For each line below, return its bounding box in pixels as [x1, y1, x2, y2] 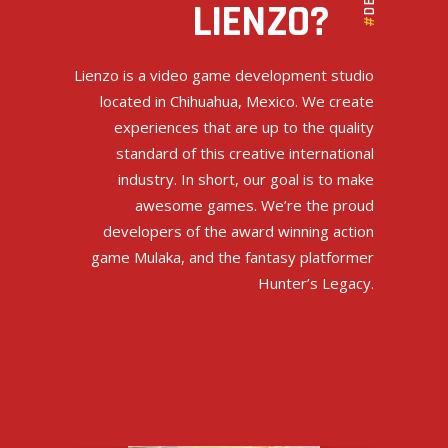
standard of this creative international [116, 142, 374, 163]
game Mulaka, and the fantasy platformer [91, 246, 374, 267]
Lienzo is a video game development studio [74, 64, 374, 85]
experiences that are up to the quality [114, 116, 374, 137]
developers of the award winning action [103, 220, 374, 241]
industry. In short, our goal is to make [118, 168, 374, 189]
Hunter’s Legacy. [258, 272, 374, 293]
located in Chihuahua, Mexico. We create [100, 90, 374, 111]
